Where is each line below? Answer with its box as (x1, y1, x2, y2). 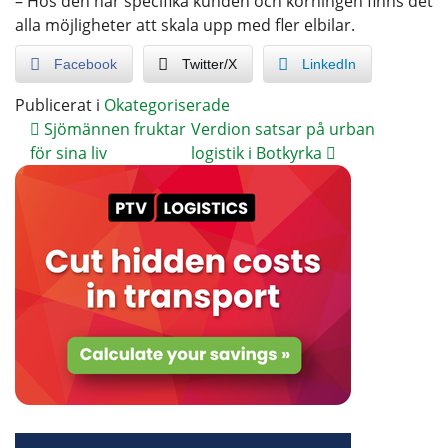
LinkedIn (302, 55, 356, 72)
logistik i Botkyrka (191, 141, 327, 164)
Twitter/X (182, 55, 237, 72)
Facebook (54, 55, 117, 72)
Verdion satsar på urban (191, 117, 376, 140)
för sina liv (30, 141, 107, 164)
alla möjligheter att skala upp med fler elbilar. (15, 13, 355, 36)
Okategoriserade (104, 93, 230, 116)
